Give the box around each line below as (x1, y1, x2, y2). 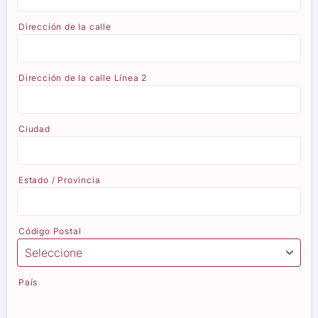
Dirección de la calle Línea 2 (18, 72, 148, 83)
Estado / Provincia (18, 174, 101, 185)
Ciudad (18, 123, 50, 134)
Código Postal (18, 225, 82, 236)
